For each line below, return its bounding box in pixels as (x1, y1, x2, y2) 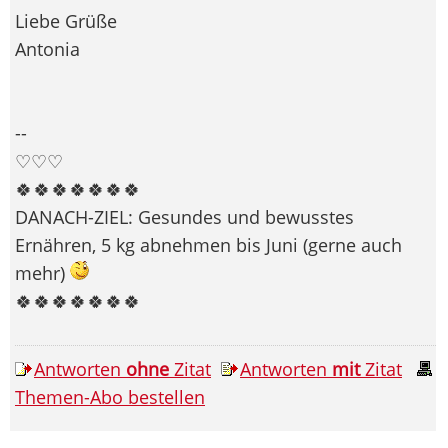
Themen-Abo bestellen (15, 384, 205, 409)
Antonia (15, 36, 80, 61)
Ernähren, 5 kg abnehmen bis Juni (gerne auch (15, 232, 402, 257)
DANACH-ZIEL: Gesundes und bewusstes (15, 204, 354, 229)
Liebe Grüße (15, 8, 117, 33)
